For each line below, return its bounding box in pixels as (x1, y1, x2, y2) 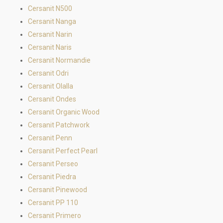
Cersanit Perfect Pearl (28, 147, 98, 155)
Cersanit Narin (28, 30, 72, 38)
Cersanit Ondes (28, 95, 76, 103)
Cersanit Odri (28, 69, 69, 77)
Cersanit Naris (28, 43, 72, 51)
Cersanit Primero (28, 212, 81, 220)
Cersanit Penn (28, 134, 72, 142)
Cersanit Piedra (28, 173, 76, 181)
